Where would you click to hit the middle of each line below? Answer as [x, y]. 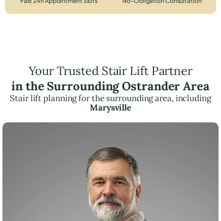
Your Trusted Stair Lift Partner [110, 71]
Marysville [110, 107]
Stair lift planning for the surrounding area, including [110, 98]
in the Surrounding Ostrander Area [110, 86]
